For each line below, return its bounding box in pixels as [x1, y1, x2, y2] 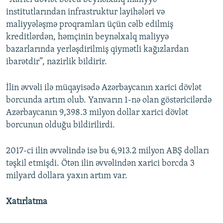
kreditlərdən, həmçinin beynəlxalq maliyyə [6, 32, 169, 42]
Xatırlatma [6, 197, 47, 207]
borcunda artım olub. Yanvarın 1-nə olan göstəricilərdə [6, 96, 212, 106]
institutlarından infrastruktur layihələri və [6, 7, 165, 17]
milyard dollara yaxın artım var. [6, 171, 127, 181]
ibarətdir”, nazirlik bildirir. [6, 57, 107, 67]
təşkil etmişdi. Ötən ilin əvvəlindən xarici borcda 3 [6, 159, 195, 169]
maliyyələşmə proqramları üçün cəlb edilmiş [6, 20, 173, 30]
